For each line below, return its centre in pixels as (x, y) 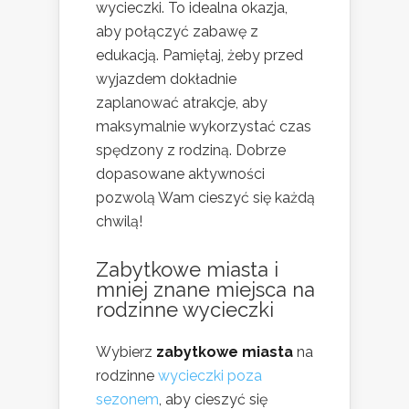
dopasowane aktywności (180, 173)
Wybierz (126, 351)
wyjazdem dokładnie (166, 79)
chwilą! (119, 221)
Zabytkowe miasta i (187, 269)
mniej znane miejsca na (205, 289)
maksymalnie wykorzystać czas (204, 126)
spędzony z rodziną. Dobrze (191, 150)
